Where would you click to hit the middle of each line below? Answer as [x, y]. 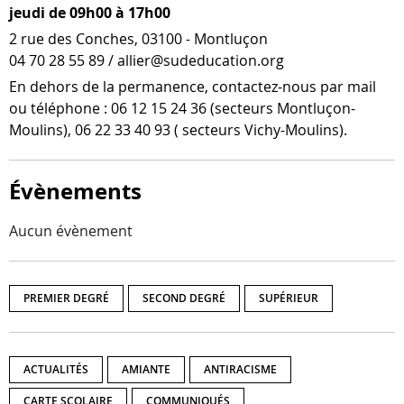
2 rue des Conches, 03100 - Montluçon [138, 38]
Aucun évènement [71, 230]
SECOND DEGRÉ [184, 298]
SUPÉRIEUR [289, 298]
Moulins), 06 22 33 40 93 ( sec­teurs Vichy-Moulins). [180, 129]
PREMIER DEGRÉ [66, 298]
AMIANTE [146, 369]
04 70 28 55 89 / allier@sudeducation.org [147, 60]
